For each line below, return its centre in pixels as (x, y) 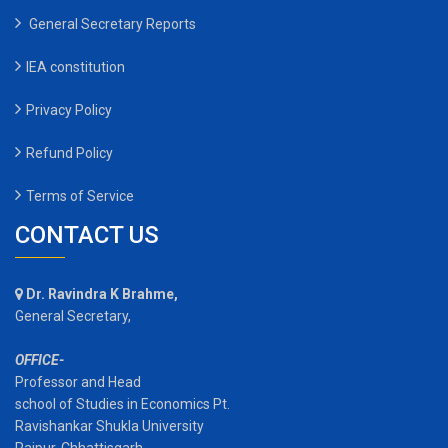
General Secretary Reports (111, 24)
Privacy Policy (69, 110)
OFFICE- (39, 360)
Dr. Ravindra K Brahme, (102, 294)
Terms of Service (80, 196)
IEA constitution (75, 67)
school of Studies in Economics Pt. (122, 404)
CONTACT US (87, 235)
